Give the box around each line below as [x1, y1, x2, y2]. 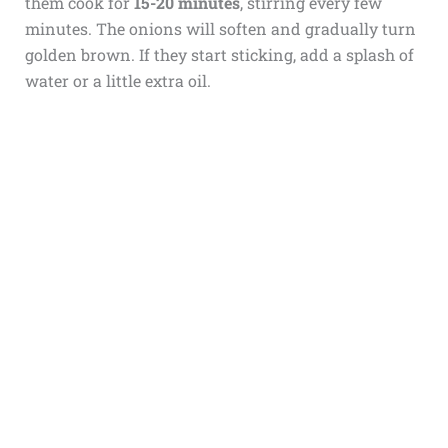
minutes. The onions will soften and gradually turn [24, 17, 416, 39]
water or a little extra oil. [24, 69, 211, 91]
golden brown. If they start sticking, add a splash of [24, 43, 414, 65]
